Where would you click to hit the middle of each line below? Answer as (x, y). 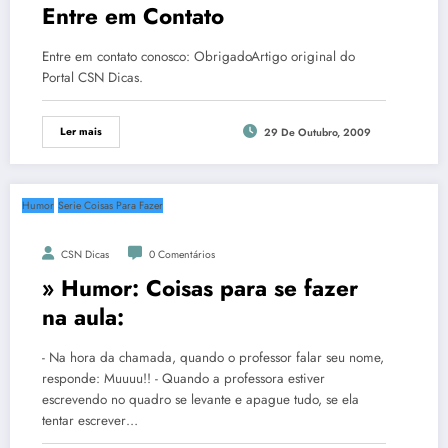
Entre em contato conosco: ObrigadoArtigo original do (198, 56)
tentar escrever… (90, 420)
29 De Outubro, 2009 (317, 132)
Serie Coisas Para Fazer (110, 205)
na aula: (83, 317)
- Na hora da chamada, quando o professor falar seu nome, (213, 357)
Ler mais (81, 131)
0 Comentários (182, 254)
